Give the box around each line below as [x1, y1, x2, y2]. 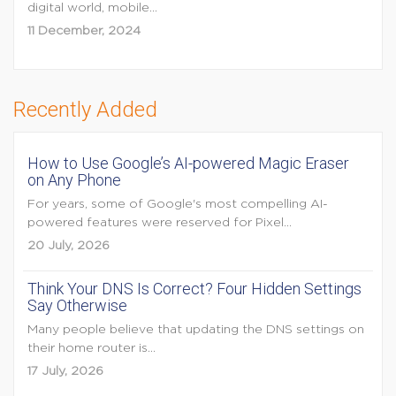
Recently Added [13, 97, 157, 122]
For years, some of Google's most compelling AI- [27, 198, 328, 210]
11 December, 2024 [27, 25, 141, 37]
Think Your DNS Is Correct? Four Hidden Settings [27, 279, 362, 298]
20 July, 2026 [27, 240, 110, 252]
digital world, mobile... [27, 2, 157, 14]
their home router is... [27, 342, 156, 354]
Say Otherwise [27, 296, 127, 315]
